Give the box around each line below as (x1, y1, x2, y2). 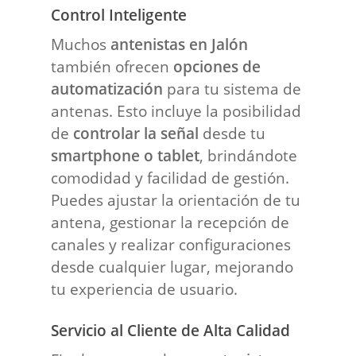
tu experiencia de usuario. (51, 278, 238, 299)
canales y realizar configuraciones (51, 234, 292, 254)
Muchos (51, 33, 111, 54)
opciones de (173, 56, 261, 76)
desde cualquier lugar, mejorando (51, 256, 294, 277)
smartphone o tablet (51, 145, 200, 165)
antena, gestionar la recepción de (51, 211, 290, 232)
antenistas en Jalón (110, 33, 249, 54)
